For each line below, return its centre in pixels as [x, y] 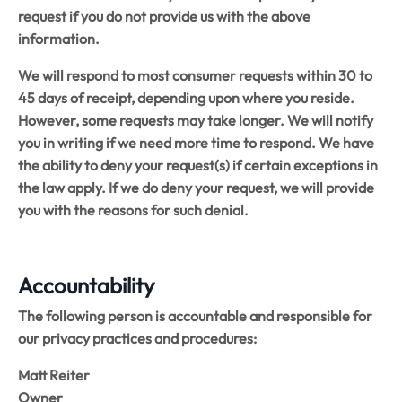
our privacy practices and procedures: [137, 338]
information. [59, 38]
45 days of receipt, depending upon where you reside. [186, 97]
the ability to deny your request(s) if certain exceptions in [198, 165]
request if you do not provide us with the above [164, 16]
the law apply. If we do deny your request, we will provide [196, 187]
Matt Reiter [54, 375]
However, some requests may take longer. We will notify [196, 120]
